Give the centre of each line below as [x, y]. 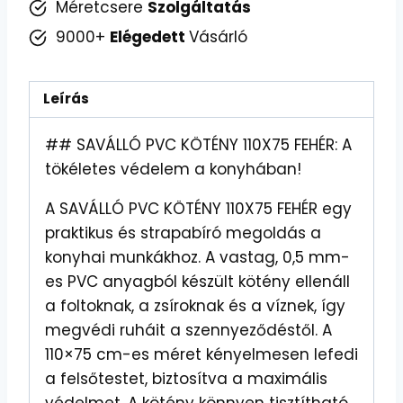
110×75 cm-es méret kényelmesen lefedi [201, 354]
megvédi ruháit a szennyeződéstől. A [188, 330]
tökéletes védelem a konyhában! [173, 169]
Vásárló [218, 37]
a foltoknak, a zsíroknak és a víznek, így [195, 305]
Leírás [67, 99]
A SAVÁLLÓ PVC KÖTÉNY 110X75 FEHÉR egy [198, 208]
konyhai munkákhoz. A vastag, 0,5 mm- [197, 257]
